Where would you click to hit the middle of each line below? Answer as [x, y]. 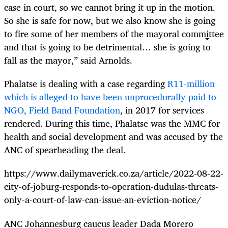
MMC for [202, 123]
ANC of [20, 150]
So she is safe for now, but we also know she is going [110, 21]
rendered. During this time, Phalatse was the [94, 123]
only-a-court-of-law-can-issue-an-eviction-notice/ [103, 200]
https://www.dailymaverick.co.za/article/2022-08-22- [114, 173]
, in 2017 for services [162, 110]
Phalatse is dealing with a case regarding [86, 84]
